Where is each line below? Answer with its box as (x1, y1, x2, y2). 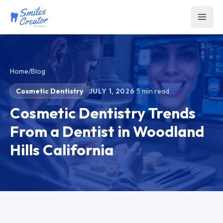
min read (140, 87, 170, 96)
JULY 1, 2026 (89, 87, 135, 96)
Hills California (10, 140, 113, 159)
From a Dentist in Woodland (10, 122, 204, 141)
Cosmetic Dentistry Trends (10, 104, 196, 122)
